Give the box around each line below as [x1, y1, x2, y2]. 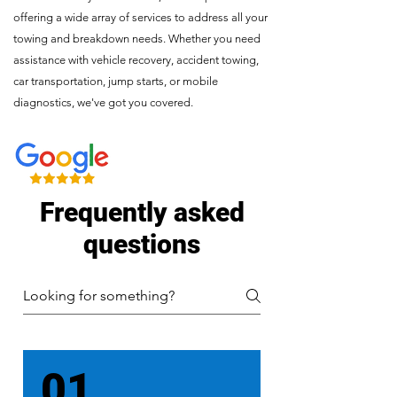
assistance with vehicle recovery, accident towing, [13, 53, 259, 66]
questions [83, 229, 200, 260]
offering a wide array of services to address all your [13, 11, 268, 24]
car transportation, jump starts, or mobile [13, 74, 218, 88]
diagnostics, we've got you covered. [13, 96, 193, 109]
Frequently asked [39, 197, 245, 228]
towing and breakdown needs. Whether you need [13, 32, 261, 45]
